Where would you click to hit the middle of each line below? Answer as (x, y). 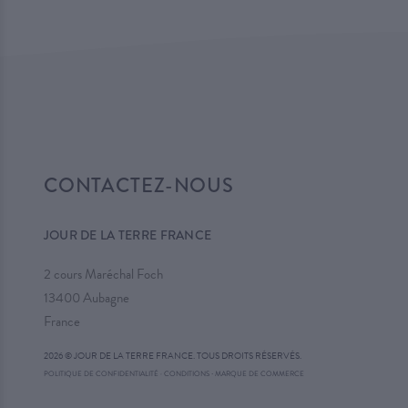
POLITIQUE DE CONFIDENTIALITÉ (101, 373)
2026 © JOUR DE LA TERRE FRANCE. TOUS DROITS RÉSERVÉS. (172, 355)
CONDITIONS (186, 373)
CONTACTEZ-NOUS (139, 185)
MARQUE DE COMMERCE (259, 373)
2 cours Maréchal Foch (103, 274)
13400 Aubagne (86, 297)
